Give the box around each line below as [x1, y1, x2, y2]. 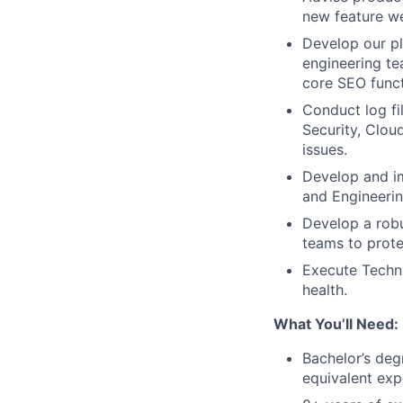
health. [302, 281, 347, 299]
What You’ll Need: [273, 315, 399, 333]
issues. [302, 140, 347, 158]
